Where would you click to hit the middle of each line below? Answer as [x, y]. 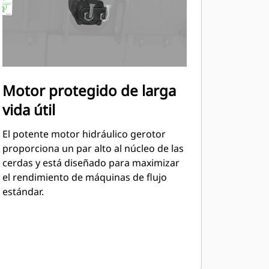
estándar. [23, 192]
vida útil [29, 110]
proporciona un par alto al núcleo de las [93, 148]
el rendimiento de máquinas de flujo [84, 177]
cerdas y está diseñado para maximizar [91, 163]
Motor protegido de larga [89, 90]
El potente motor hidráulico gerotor [84, 134]
